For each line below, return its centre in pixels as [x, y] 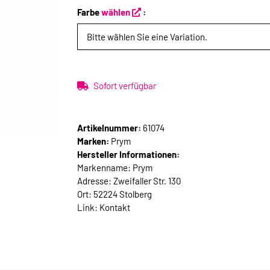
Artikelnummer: [110, 128]
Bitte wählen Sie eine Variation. [147, 37]
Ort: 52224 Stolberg [115, 194]
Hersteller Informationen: [128, 155]
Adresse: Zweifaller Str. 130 [129, 181]
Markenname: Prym [115, 168]
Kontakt [115, 208]
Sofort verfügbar [125, 86]
